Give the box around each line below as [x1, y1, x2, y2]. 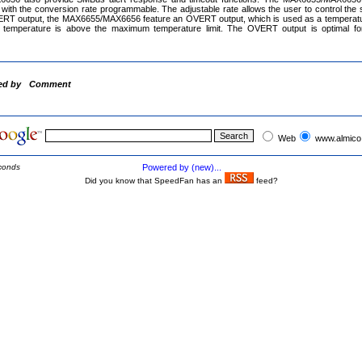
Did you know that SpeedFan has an [85, 176, 225, 185]
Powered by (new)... [141, 162, 221, 172]
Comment [29, 79, 71, 89]
